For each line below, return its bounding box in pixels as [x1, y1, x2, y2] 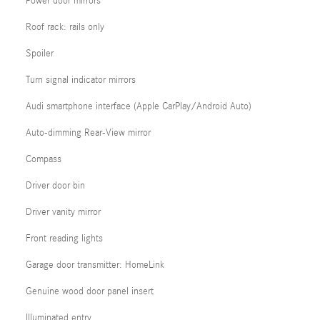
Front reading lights [26, 232, 103, 244]
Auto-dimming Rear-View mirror [26, 126, 151, 139]
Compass [26, 153, 61, 165]
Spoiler [26, 47, 54, 59]
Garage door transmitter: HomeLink [26, 259, 164, 271]
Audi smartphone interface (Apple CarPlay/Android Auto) [26, 100, 251, 112]
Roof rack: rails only [26, 21, 104, 33]
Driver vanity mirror [26, 206, 101, 218]
